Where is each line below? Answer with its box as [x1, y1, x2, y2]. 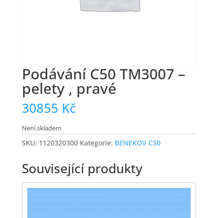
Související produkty [21, 160, 142, 178]
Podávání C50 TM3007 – [21, 64, 185, 84]
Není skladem [21, 124, 61, 133]
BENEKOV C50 [114, 138, 161, 148]
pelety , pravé [21, 78, 116, 99]
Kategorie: [79, 138, 115, 148]
